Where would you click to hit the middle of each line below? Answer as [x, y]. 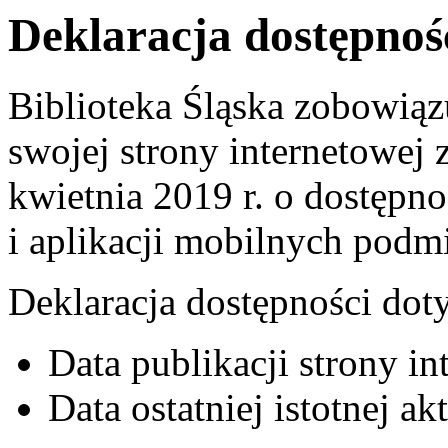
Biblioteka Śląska [146, 106]
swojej [64, 151]
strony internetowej [272, 151]
